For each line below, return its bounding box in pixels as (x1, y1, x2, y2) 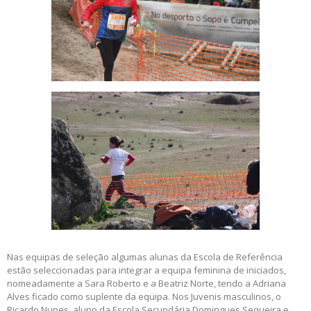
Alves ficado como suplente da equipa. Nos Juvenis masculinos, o (7, 290, 281, 303)
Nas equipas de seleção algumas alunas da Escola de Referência (7, 251, 283, 264)
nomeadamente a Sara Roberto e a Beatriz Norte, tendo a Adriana (7, 277, 286, 290)
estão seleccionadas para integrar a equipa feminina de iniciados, (7, 264, 286, 277)
